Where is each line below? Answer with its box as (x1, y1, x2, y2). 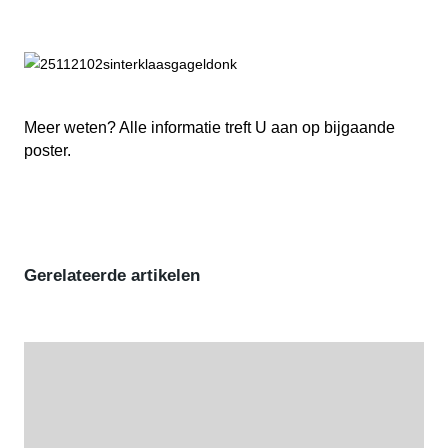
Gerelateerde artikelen (24, 264, 200, 285)
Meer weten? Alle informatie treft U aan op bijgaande (24, 117, 395, 136)
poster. (24, 140, 71, 159)
